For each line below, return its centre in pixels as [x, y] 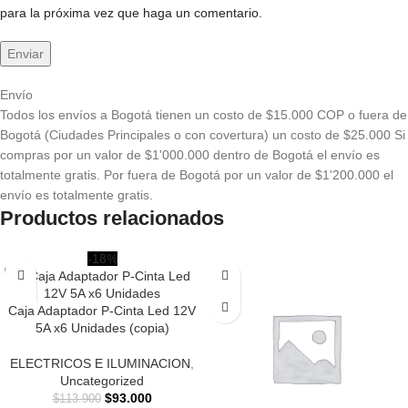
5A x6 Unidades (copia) [102, 328]
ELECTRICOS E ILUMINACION [100, 364]
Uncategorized [102, 381]
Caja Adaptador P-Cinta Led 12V [102, 311]
